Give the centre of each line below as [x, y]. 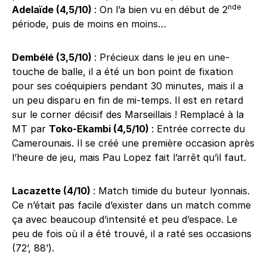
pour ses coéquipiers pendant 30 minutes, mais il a [128, 86]
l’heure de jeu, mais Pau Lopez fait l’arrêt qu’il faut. [129, 157]
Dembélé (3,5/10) [53, 57]
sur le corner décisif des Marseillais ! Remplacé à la [128, 114]
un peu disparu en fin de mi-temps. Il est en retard [128, 100]
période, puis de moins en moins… [89, 24]
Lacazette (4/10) [52, 191]
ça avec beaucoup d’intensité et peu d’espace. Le [125, 219]
